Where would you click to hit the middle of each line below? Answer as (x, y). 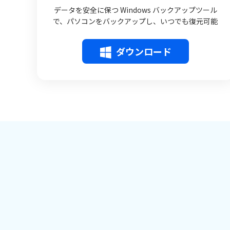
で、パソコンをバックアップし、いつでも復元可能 (136, 21)
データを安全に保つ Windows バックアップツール (135, 10)
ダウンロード (143, 51)
